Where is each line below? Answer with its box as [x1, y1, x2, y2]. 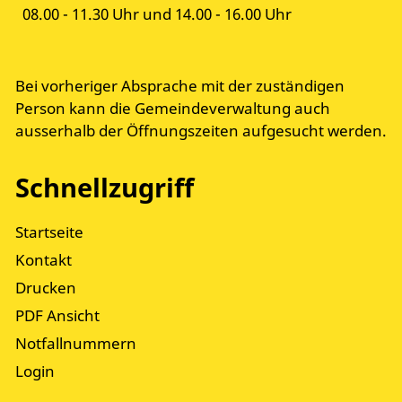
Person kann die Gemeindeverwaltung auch [15, 98, 330, 119]
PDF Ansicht [15, 305, 100, 327]
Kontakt [15, 249, 72, 271]
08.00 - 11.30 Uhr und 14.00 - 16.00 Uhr [22, 4, 292, 25]
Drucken [15, 277, 76, 299]
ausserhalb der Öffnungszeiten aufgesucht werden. [15, 120, 387, 142]
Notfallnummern [15, 333, 136, 354]
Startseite [15, 222, 83, 243]
